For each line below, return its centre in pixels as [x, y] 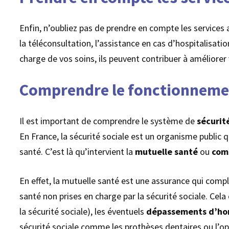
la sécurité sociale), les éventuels [83, 211]
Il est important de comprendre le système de [108, 121]
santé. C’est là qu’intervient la [77, 151]
